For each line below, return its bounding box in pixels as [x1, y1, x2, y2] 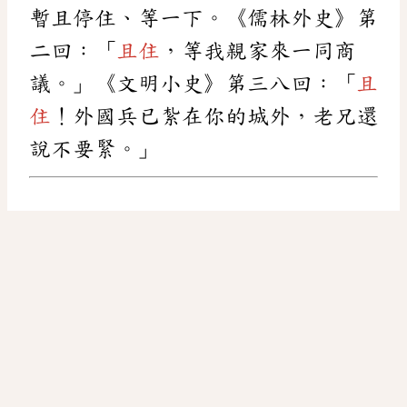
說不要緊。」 [29, 137, 160, 160]
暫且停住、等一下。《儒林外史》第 [29, 6, 378, 29]
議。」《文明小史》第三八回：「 [29, 72, 356, 94]
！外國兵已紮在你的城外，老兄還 [51, 104, 378, 127]
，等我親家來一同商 [160, 39, 356, 62]
